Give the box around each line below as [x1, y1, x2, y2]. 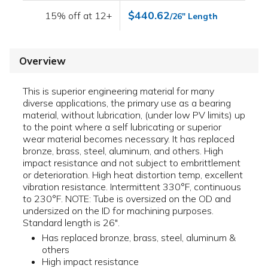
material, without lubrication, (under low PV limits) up [23, 109, 245, 121]
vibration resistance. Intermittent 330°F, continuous [23, 181, 241, 193]
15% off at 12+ [45, 10, 112, 22]
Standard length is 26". [23, 217, 120, 229]
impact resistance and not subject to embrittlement [23, 157, 240, 169]
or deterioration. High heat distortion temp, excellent [23, 169, 243, 181]
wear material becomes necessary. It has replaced [23, 133, 234, 145]
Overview [19, 54, 66, 68]
